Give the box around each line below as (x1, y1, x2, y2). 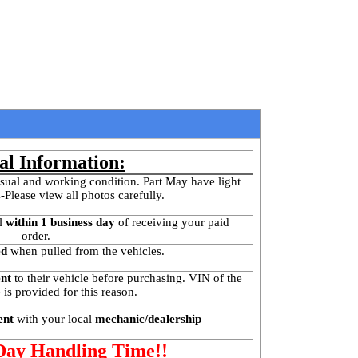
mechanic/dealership (91, 312, 201, 326)
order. (22, 229, 51, 243)
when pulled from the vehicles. (7, 245, 165, 258)
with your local (16, 312, 92, 326)
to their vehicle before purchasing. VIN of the (11, 272, 243, 285)
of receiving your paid (117, 216, 229, 229)
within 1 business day (2, 216, 118, 229)
